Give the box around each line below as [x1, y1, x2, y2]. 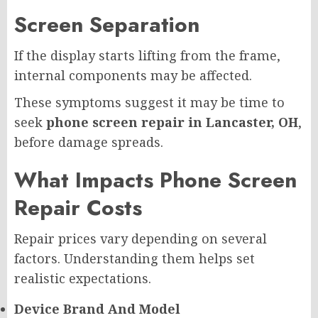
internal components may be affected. [14, 66, 252, 84]
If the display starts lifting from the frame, [14, 46, 280, 64]
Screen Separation [14, 9, 199, 40]
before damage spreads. [14, 133, 163, 150]
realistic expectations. [14, 269, 151, 287]
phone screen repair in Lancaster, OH [46, 113, 298, 131]
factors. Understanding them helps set [14, 249, 255, 267]
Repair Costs [14, 192, 142, 223]
